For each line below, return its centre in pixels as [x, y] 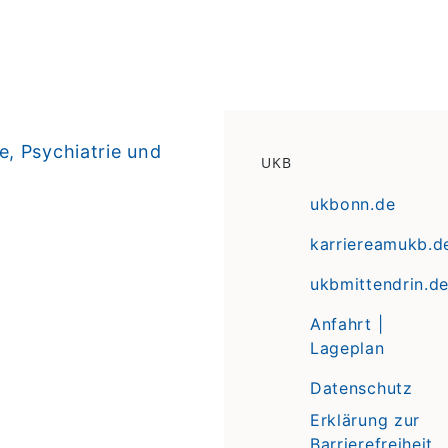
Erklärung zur [365, 419]
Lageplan [347, 347]
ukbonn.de [352, 203]
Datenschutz [361, 387]
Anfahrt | [346, 323]
